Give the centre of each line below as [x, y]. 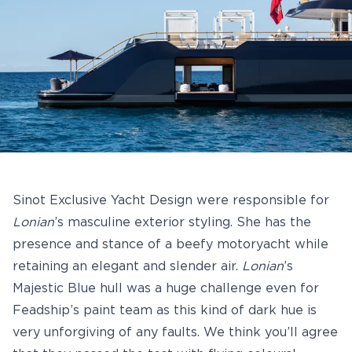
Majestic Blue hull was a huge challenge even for [166, 288]
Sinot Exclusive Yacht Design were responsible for [171, 200]
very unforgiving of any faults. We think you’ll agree [175, 332]
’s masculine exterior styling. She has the [183, 222]
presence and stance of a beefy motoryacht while [170, 244]
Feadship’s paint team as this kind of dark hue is [165, 310]
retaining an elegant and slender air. [127, 266]
